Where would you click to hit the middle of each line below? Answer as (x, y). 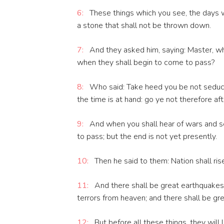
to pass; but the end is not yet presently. (147, 137)
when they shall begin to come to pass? (146, 63)
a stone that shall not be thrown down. (144, 26)
